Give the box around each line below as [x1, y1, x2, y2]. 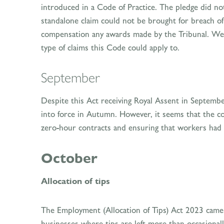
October [41, 148, 97, 167]
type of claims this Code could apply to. [41, 42, 179, 53]
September [41, 69, 100, 86]
